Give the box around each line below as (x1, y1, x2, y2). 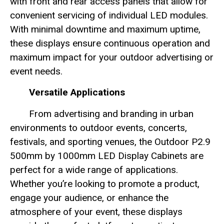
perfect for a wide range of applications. (10, 163, 178, 175)
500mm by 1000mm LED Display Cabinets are (10, 149, 203, 161)
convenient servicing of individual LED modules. (10, 9, 208, 21)
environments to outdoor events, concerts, (10, 121, 187, 133)
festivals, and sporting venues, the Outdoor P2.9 (10, 135, 210, 147)
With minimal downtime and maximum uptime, (10, 23, 200, 35)
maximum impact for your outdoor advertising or (10, 51, 213, 63)
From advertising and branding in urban (29, 107, 193, 119)
